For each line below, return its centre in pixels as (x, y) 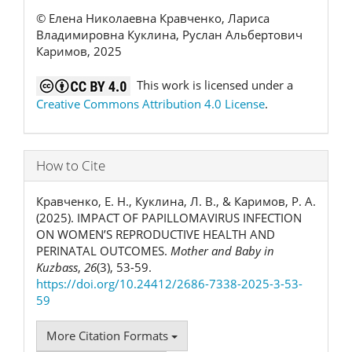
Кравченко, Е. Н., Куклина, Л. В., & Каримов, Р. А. (176, 201)
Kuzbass (57, 267)
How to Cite (71, 165)
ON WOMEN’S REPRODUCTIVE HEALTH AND (156, 234)
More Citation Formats (109, 335)
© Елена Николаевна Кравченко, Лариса (153, 18)
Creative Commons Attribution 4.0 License (150, 104)
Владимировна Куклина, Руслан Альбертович (169, 35)
